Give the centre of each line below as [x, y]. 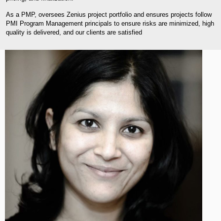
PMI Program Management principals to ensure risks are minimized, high [110, 23]
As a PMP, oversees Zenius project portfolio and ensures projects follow [109, 14]
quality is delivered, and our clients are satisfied [74, 32]
